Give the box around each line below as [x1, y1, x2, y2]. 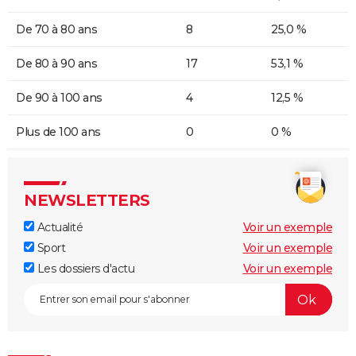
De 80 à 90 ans [16, 56, 97, 72]
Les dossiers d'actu [34, 261, 134, 277]
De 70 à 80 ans [16, 22, 97, 37]
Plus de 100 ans [16, 125, 101, 140]
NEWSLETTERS [24, 191, 150, 211]
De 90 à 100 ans [16, 91, 103, 106]
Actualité [34, 220, 83, 235]
